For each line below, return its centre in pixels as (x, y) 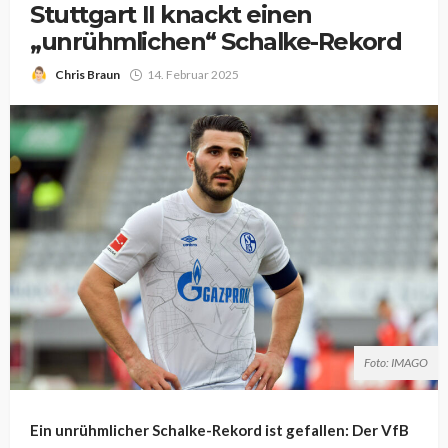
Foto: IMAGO (396, 363)
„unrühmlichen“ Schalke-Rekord (216, 41)
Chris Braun (87, 74)
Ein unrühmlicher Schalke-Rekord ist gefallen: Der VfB (219, 430)
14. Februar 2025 (193, 74)
